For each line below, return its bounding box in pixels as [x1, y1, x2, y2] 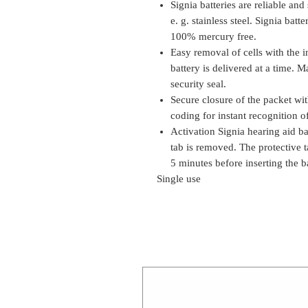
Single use [157, 173, 201, 184]
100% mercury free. [170, 31, 256, 42]
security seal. [170, 78, 226, 89]
